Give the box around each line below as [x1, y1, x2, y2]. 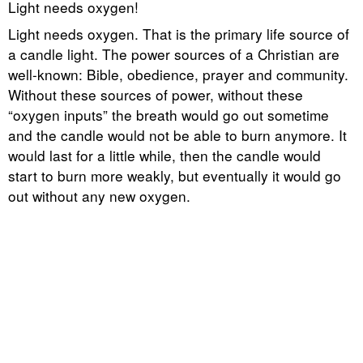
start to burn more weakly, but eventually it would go [8, 165, 341, 186]
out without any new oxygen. [8, 186, 190, 207]
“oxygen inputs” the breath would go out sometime [8, 105, 329, 126]
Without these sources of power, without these [8, 84, 303, 105]
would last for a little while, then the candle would [8, 145, 321, 166]
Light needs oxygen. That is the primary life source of [8, 23, 349, 45]
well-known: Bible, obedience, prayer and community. [8, 64, 348, 85]
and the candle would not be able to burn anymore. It [8, 125, 347, 146]
